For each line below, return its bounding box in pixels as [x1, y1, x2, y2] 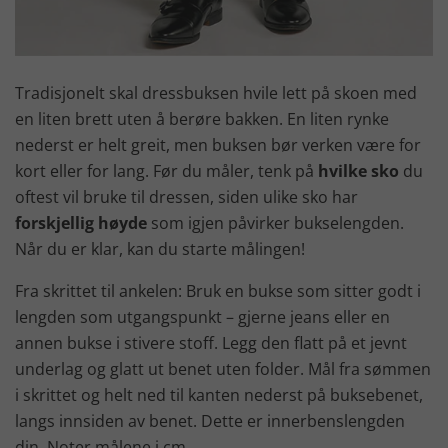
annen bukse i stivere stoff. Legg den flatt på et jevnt [15, 331, 407, 354]
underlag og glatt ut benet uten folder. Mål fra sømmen [15, 357, 431, 380]
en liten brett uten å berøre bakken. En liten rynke [15, 107, 389, 130]
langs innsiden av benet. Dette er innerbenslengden [15, 409, 405, 432]
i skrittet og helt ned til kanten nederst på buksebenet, [15, 383, 423, 406]
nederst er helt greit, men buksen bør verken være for [15, 133, 421, 156]
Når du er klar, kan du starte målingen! [15, 237, 305, 260]
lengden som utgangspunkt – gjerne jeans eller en [15, 305, 390, 328]
